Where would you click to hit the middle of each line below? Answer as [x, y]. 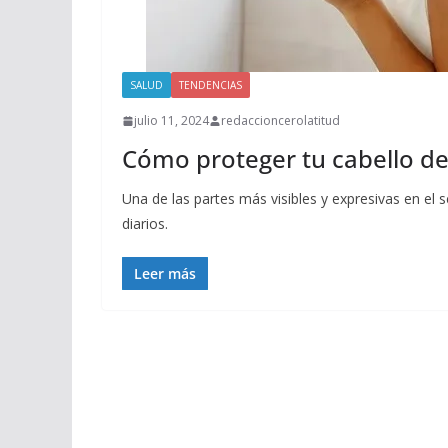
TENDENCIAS [210, 85]
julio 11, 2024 [171, 120]
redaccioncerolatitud [280, 120]
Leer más [165, 273]
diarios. [145, 223]
